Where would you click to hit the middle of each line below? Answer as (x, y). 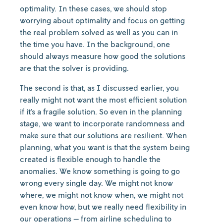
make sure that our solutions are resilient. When (103, 135)
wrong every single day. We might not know (96, 183)
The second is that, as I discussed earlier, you (99, 88)
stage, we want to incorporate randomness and (102, 123)
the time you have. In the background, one (95, 44)
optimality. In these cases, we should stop (93, 8)
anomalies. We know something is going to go (100, 171)
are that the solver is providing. (77, 68)
